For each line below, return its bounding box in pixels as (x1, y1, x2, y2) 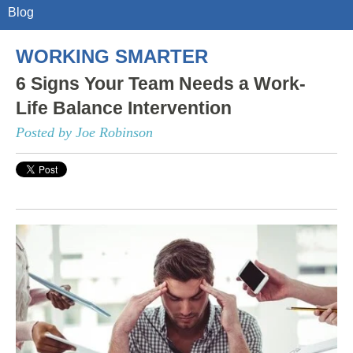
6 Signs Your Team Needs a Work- (16, 72, 306, 94)
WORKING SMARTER (16, 45, 208, 67)
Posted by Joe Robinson (16, 124, 153, 140)
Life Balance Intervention (16, 97, 232, 118)
